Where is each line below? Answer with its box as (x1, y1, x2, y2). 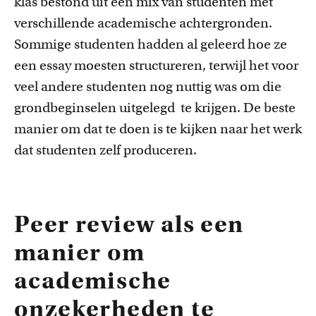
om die (237, 78, 281, 95)
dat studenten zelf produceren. (14, 142, 197, 158)
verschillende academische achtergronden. (14, 15, 272, 31)
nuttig (176, 78, 214, 95)
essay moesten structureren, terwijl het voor (37, 57, 298, 73)
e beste (254, 99, 296, 116)
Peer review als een (14, 209, 244, 238)
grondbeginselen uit (14, 99, 135, 116)
